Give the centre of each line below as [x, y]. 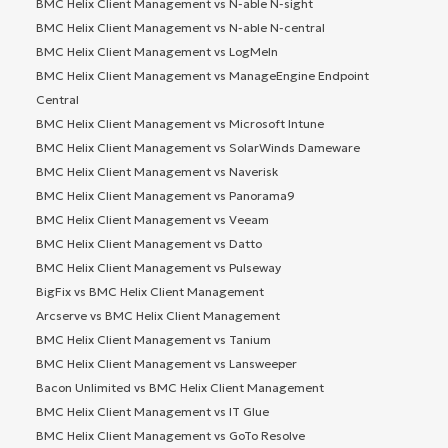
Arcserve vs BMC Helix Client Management [158, 316]
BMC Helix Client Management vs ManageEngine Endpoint [202, 76]
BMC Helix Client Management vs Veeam [152, 220]
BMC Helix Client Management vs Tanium [153, 340]
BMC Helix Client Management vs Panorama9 [165, 196]
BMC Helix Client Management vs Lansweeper [166, 364]
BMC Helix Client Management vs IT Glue [152, 412]
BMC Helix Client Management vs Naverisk [157, 172]
